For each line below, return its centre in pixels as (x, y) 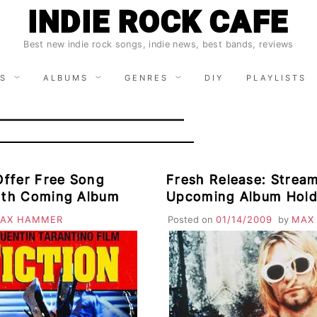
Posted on (192, 219)
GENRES (146, 77)
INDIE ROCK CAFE (158, 22)
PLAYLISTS (276, 77)
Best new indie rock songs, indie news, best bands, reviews (158, 44)
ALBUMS (65, 77)
